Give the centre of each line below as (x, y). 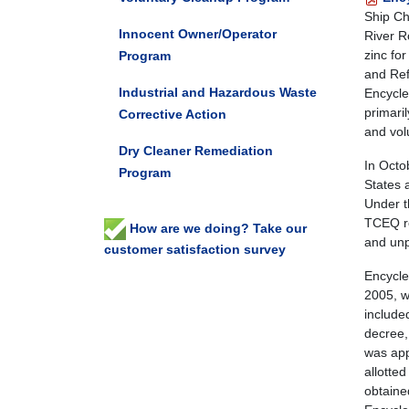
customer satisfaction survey (195, 249)
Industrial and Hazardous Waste (218, 92)
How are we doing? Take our (216, 228)
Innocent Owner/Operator (198, 34)
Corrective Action (173, 114)
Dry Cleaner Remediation (196, 151)
